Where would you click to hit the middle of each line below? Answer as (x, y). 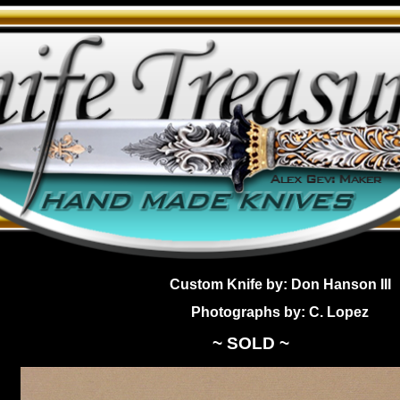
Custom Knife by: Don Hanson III (280, 285)
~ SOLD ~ (251, 344)
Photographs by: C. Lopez (280, 312)
